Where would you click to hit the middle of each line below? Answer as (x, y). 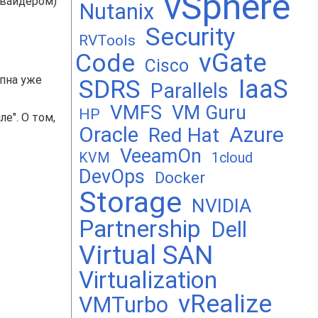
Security (191, 37)
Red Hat (184, 135)
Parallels (190, 91)
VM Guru (209, 113)
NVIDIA (221, 205)
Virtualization (148, 280)
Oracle (109, 135)
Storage (130, 202)
